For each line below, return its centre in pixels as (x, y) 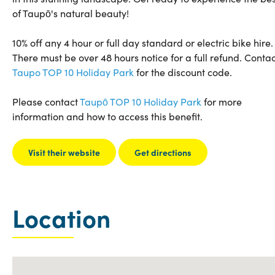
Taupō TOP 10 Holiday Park (141, 102)
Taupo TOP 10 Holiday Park (73, 72)
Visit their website (64, 152)
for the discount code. (183, 72)
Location (61, 217)
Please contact (46, 102)
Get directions (163, 152)
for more (222, 102)
